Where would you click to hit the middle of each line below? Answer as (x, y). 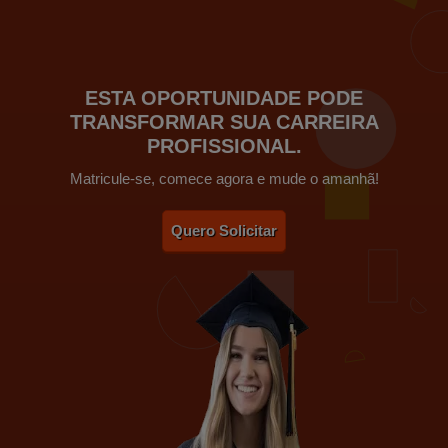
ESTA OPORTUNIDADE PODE (224, 98)
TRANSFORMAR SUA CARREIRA (224, 122)
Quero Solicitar (224, 231)
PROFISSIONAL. (224, 146)
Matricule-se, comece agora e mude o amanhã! (224, 179)
